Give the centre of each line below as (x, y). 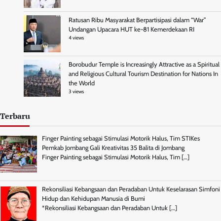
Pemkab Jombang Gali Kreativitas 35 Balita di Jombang (113, 147)
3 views (76, 91)
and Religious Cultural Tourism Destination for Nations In (143, 74)
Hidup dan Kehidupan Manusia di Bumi (93, 199)
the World (82, 83)
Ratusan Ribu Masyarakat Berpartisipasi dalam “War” (137, 20)
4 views (76, 37)
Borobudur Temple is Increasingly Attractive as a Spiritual (144, 64)
